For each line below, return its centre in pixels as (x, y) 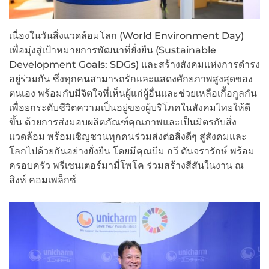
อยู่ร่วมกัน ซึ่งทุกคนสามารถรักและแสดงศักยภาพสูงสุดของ (131, 79)
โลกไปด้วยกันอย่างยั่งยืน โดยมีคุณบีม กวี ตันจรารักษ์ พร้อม (132, 151)
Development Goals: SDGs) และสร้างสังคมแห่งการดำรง (134, 65)
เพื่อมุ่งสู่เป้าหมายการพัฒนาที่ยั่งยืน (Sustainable (113, 50)
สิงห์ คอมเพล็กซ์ (43, 180)
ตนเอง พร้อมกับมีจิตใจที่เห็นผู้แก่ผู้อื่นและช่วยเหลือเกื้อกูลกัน (133, 94)
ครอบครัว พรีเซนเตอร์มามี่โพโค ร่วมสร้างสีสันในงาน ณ (126, 166)
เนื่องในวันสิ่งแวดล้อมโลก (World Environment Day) (126, 36)
